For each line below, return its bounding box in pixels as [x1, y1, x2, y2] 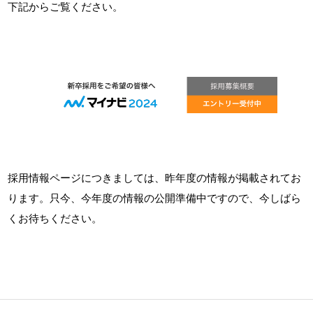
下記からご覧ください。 [8, 2, 124, 13]
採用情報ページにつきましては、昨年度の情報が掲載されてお [8, 173, 302, 184]
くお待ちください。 [8, 214, 103, 225]
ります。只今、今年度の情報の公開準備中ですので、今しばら [8, 194, 302, 205]
